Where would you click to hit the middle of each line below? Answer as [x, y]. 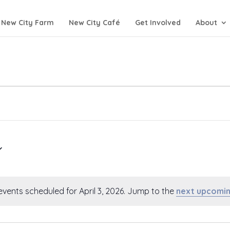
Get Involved [158, 23]
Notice [129, 197]
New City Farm [27, 23]
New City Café [94, 23]
